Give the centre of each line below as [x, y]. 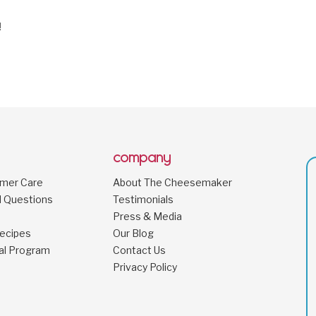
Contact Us [139, 250]
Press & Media [147, 216]
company [142, 158]
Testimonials [143, 199]
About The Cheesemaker [172, 182]
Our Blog [133, 233]
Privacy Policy [145, 267]
